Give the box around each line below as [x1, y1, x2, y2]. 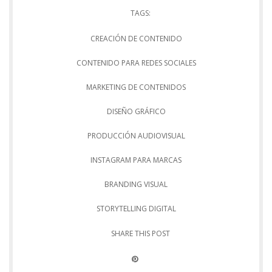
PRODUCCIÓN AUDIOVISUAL [87, 130, 185, 141]
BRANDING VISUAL [104, 178, 168, 189]
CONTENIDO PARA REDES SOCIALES [76, 57, 196, 68]
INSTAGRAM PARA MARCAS [90, 154, 182, 165]
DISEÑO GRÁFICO [106, 106, 166, 117]
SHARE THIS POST [111, 228, 170, 239]
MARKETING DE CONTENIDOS [86, 81, 186, 92]
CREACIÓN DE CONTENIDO [90, 33, 182, 44]
